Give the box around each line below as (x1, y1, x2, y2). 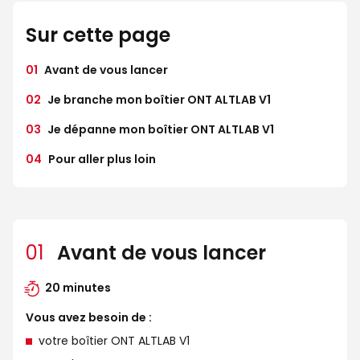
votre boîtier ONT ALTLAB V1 (39, 333, 190, 349)
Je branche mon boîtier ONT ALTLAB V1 (47, 92, 271, 108)
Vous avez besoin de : (26, 309, 152, 325)
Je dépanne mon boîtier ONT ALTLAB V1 (47, 121, 274, 137)
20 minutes (45, 280, 111, 296)
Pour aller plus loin (48, 151, 156, 167)
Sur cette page (26, 22, 170, 48)
